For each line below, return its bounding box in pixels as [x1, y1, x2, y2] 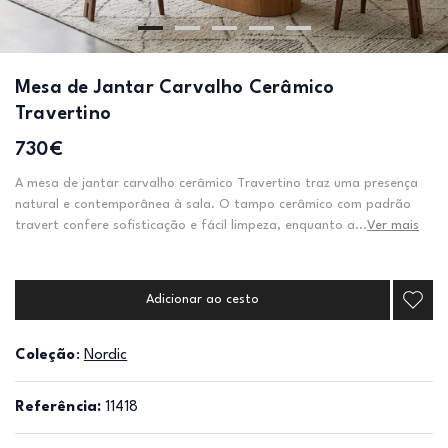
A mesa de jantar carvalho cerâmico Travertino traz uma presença [15, 177, 418, 190]
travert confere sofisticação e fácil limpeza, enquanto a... [15, 219, 367, 232]
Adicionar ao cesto [146, 293, 259, 306]
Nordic [83, 348, 128, 363]
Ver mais [367, 219, 419, 232]
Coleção [15, 348, 76, 363]
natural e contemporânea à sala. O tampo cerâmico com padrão [15, 198, 411, 211]
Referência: [15, 400, 101, 415]
